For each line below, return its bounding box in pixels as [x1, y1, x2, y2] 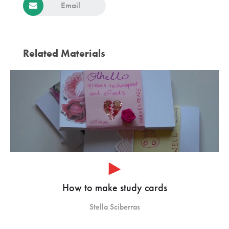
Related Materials [22, 46, 105, 60]
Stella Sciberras [89, 201, 140, 212]
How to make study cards [62, 180, 167, 194]
